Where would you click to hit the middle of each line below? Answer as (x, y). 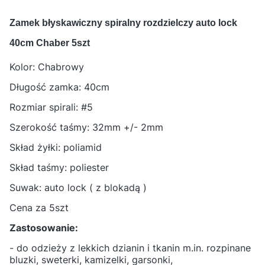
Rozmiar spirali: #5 (51, 107)
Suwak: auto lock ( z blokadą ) (78, 188)
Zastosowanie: (44, 228)
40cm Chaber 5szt (50, 43)
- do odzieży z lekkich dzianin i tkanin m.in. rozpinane (130, 248)
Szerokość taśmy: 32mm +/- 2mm (86, 127)
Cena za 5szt (39, 208)
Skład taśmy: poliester (59, 168)
